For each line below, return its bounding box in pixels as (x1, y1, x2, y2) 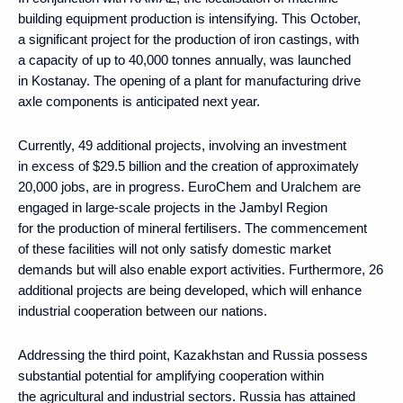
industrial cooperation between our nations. (18, 302, 267, 318)
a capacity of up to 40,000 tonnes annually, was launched (18, 51, 351, 67)
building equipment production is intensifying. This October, (18, 10, 361, 26)
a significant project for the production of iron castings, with (18, 31, 359, 47)
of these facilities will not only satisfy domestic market (18, 240, 331, 256)
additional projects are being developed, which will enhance (18, 282, 362, 298)
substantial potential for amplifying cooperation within (18, 367, 324, 383)
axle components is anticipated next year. (18, 93, 260, 109)
